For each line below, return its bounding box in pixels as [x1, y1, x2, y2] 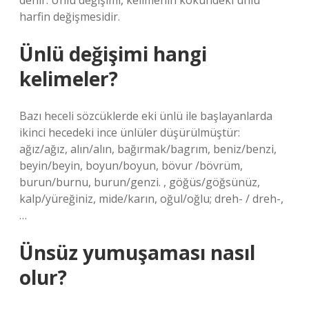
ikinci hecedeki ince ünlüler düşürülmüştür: [19, 125, 240, 140]
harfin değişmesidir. [19, 9, 120, 24]
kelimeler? [19, 66, 118, 92]
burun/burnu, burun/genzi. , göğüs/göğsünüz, [19, 175, 260, 190]
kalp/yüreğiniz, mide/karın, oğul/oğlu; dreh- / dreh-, [19, 191, 283, 206]
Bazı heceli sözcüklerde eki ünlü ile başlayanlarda [19, 108, 272, 123]
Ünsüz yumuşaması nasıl [19, 239, 255, 266]
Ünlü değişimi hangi [19, 41, 207, 67]
